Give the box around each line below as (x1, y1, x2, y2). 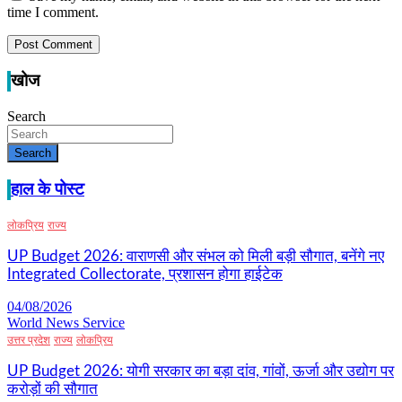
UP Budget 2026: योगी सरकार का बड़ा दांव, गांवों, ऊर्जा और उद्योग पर (7, 363, 394, 380)
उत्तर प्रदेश (7, 334, 50, 347)
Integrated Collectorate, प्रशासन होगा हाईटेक (7, 267, 283, 283)
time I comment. (7, 4, 99, 21)
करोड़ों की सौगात (7, 381, 98, 398)
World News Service (7, 315, 125, 331)
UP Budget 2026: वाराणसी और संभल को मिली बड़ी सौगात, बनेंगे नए (7, 249, 384, 265)
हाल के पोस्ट (11, 180, 84, 198)
